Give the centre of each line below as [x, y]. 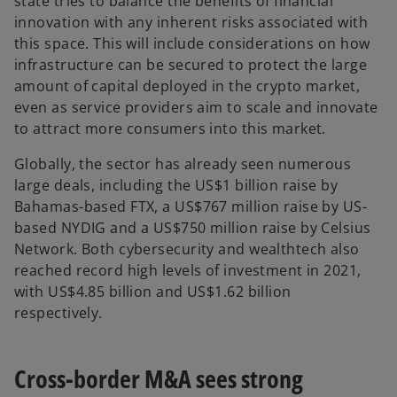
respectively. [58, 313]
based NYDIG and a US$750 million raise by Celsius [193, 228]
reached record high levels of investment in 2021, [188, 271]
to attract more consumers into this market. [170, 129]
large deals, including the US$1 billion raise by [176, 186]
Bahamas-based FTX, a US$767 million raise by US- [191, 207]
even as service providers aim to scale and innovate [196, 108]
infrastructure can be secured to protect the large [191, 65]
